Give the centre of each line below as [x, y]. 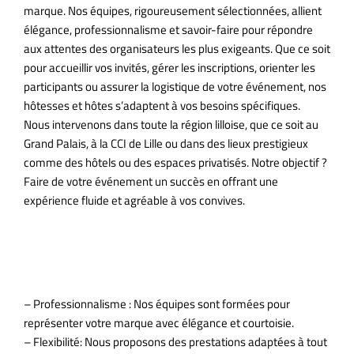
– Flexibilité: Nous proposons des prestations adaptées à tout [175, 342]
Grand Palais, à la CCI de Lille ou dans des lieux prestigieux [166, 143]
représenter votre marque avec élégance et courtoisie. [159, 323]
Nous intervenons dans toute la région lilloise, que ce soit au [171, 124]
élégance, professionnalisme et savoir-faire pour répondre [168, 29]
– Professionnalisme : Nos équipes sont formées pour [157, 304]
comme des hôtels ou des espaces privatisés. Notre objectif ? [175, 162]
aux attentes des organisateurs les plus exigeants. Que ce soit [177, 48]
